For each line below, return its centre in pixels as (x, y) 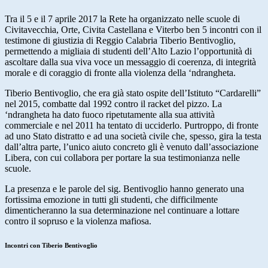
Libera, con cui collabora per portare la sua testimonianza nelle (122, 158)
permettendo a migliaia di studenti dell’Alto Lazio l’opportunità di (128, 51)
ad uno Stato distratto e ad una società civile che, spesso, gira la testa (133, 136)
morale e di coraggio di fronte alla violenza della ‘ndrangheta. (120, 73)
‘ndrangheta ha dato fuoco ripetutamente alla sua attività (110, 115)
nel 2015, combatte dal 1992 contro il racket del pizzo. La (113, 104)
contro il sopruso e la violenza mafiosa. (78, 221)
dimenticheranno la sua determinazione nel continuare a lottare (122, 211)
